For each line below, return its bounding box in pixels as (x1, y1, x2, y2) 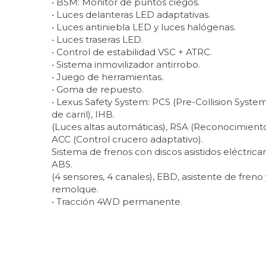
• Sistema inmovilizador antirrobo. (52, 58, 200, 70)
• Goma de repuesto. (52, 83, 144, 95)
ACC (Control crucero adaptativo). (52, 133, 203, 145)
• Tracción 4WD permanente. (52, 195, 182, 207)
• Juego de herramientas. (52, 71, 163, 83)
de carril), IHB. (52, 108, 115, 120)
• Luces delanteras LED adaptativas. (52, 8, 210, 20)
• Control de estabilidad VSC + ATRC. (52, 46, 212, 58)
